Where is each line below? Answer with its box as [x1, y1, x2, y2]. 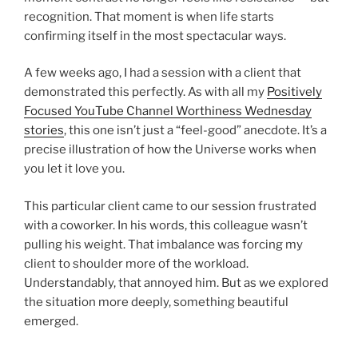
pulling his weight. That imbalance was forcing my [24, 237, 303, 252]
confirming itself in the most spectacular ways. [24, 28, 286, 43]
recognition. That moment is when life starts [24, 9, 274, 24]
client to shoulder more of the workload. [24, 256, 249, 271]
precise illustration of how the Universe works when [24, 142, 316, 157]
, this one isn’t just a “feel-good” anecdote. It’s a [64, 123, 327, 138]
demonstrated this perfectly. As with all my [24, 85, 267, 100]
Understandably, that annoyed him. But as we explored [24, 275, 328, 290]
